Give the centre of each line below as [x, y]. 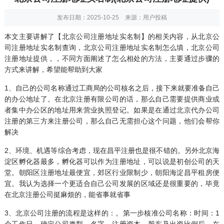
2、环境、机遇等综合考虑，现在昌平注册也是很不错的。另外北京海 [112, 151]
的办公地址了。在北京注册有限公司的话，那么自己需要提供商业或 [112, 99]
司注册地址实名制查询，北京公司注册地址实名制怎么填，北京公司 [112, 48]
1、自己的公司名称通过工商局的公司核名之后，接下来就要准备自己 [112, 88]
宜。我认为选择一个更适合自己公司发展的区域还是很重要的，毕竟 [112, 184]
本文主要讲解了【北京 [40, 37]
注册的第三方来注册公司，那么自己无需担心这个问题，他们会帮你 [112, 121]
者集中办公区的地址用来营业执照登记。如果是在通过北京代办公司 [112, 110]
